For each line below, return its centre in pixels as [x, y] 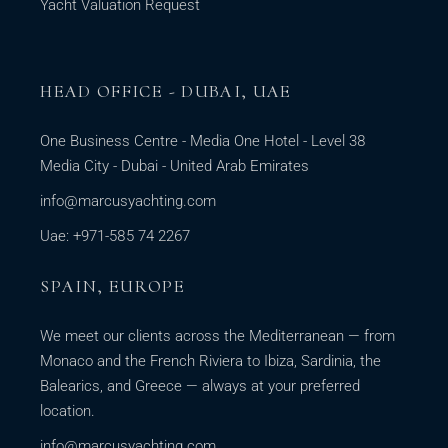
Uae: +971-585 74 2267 [115, 235]
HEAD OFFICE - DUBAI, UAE [166, 90]
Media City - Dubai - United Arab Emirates [175, 165]
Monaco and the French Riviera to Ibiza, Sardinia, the [211, 360]
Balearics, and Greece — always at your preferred [200, 385]
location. [68, 410]
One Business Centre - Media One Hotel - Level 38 [203, 140]
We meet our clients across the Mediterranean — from [218, 335]
